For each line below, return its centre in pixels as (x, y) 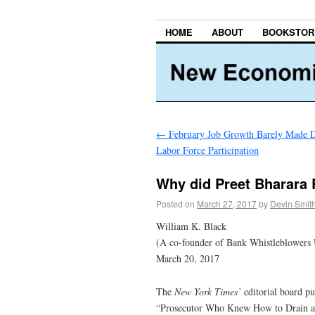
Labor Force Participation (207, 150)
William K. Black (191, 226)
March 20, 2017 (188, 258)
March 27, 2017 (227, 203)
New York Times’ (209, 291)
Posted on (175, 203)
